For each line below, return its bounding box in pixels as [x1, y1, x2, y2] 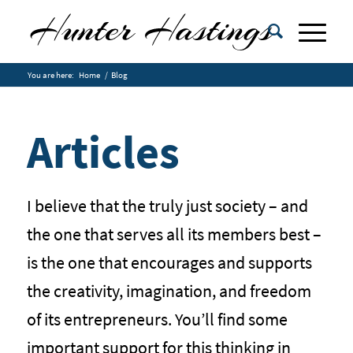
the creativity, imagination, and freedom [26, 279, 311, 302]
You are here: [27, 69, 74, 80]
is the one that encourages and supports [26, 251, 312, 273]
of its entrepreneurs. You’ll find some [26, 307, 288, 330]
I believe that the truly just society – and [26, 194, 308, 217]
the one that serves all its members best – [26, 222, 321, 245]
